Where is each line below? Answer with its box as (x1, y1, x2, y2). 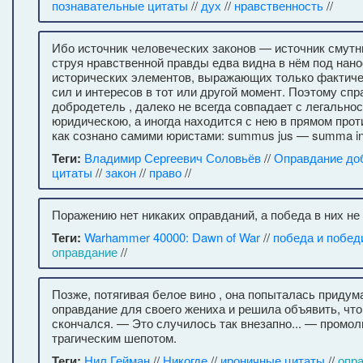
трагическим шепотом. (52, 329, 177, 346)
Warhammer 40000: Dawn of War (84, 228, 260, 246)
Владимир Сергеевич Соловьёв (84, 149, 261, 166)
